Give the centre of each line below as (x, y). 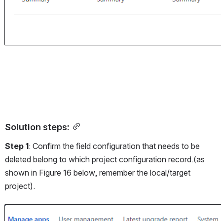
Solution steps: (37, 127)
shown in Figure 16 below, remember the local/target (98, 172)
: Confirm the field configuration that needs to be (114, 146)
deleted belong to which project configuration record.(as (105, 159)
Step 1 (17, 146)
